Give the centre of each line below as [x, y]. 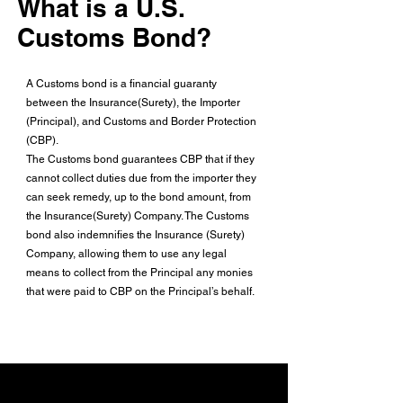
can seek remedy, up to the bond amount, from [139, 197]
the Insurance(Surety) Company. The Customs [138, 215]
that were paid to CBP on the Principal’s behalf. [140, 291]
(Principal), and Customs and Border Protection [141, 121]
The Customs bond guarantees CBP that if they [140, 159]
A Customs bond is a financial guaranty [121, 83]
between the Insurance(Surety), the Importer [133, 102]
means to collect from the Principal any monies [139, 272]
